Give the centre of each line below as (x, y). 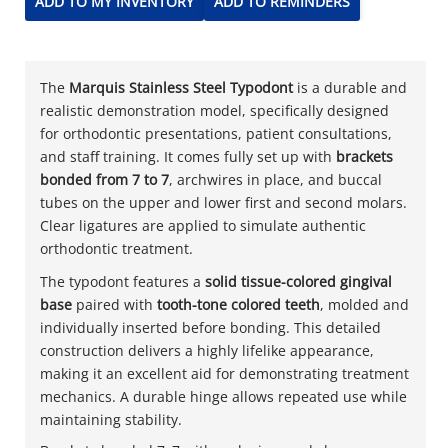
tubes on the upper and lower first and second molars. (223, 202)
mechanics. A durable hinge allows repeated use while (223, 396)
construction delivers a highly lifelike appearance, (207, 350)
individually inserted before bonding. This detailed (210, 327)
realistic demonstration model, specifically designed (214, 110)
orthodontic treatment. (116, 248)
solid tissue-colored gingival (298, 281)
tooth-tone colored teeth (238, 304)
